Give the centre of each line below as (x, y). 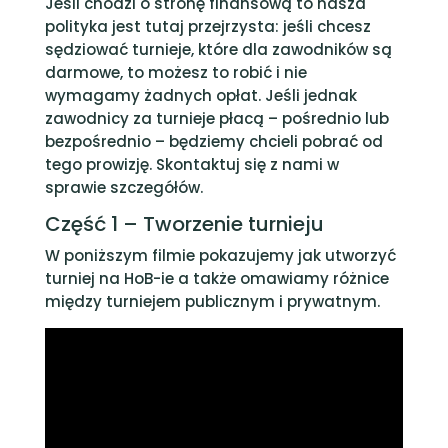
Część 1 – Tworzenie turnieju (184, 224)
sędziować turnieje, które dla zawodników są (218, 49)
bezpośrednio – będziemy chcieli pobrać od (213, 141)
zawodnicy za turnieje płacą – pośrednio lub (216, 118)
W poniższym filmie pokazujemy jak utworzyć (220, 255)
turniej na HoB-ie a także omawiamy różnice (216, 278)
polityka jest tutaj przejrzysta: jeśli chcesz (207, 26)
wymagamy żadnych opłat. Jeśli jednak (200, 95)
